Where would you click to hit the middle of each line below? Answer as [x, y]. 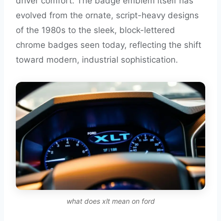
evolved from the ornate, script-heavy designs [107, 15]
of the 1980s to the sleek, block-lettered [95, 30]
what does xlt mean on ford [110, 201]
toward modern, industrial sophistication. [97, 60]
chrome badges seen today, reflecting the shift [109, 45]
